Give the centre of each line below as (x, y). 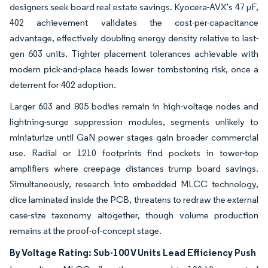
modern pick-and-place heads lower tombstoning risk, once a (134, 69)
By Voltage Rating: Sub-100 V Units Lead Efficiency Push (133, 253)
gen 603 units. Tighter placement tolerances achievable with (134, 54)
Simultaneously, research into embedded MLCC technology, (134, 184)
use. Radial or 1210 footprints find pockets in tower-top (134, 153)
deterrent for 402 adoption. (63, 85)
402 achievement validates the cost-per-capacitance (134, 23)
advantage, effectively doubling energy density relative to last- (134, 38)
